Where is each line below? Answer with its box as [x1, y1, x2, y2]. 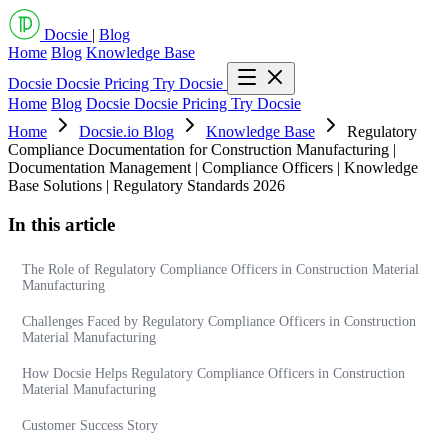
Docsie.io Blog [79, 123, 174, 140]
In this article [8, 213, 115, 235]
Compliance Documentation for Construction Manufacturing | [8, 141, 396, 158]
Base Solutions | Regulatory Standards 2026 [8, 177, 285, 194]
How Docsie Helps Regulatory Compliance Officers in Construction [22, 366, 405, 382]
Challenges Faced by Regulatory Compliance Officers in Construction [22, 314, 416, 330]
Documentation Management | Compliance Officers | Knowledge [8, 159, 418, 176]
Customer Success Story [22, 418, 158, 434]
